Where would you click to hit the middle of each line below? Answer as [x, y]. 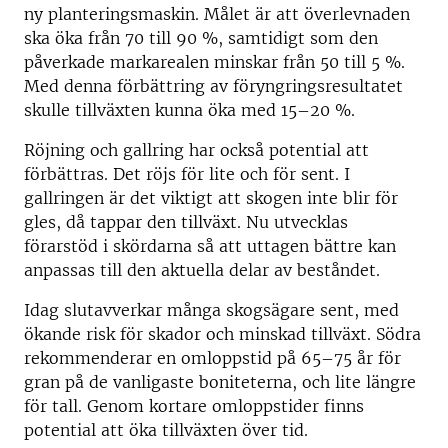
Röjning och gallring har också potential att [196, 150]
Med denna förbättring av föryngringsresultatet [213, 86]
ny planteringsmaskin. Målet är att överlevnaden [217, 14]
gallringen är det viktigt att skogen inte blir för [211, 198]
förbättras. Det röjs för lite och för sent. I [187, 174]
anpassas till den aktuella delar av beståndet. [202, 270]
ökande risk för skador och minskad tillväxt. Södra [222, 334]
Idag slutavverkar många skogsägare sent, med [211, 310]
